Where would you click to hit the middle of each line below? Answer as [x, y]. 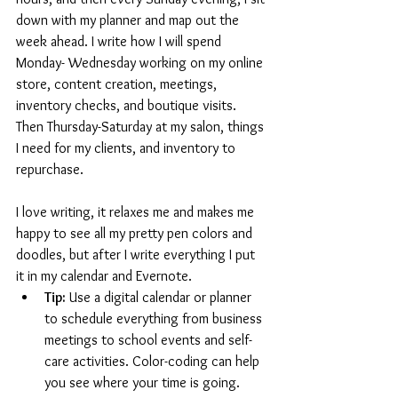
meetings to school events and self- [148, 339]
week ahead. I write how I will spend [120, 41]
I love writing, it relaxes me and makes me [137, 211]
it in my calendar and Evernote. [106, 275]
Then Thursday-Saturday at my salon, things [142, 126]
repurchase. [52, 169]
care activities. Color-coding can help [154, 361]
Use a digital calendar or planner [160, 297]
